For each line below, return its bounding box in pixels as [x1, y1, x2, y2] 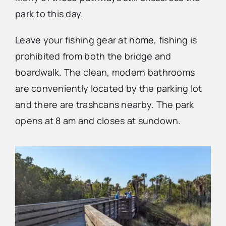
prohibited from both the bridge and [15, 50, 172, 63]
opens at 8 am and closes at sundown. [15, 115, 181, 127]
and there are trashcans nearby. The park [15, 98, 194, 111]
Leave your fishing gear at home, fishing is [15, 34, 197, 46]
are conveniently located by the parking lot [15, 82, 202, 95]
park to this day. [15, 8, 84, 20]
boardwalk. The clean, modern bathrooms [15, 66, 195, 79]
